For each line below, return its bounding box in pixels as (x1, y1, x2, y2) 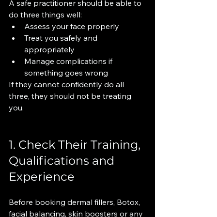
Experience (9, 170, 75, 184)
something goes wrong (24, 68, 108, 77)
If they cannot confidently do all (9, 79, 126, 89)
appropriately (24, 45, 75, 54)
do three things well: (9, 10, 82, 19)
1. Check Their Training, (9, 138, 143, 152)
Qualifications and (9, 154, 117, 168)
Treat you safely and (24, 33, 99, 43)
